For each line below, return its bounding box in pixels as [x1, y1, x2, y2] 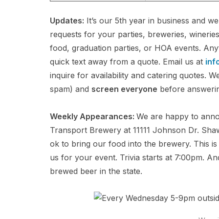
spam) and [50, 84, 91, 94]
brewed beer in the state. [50, 166, 142, 176]
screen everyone [91, 84, 157, 94]
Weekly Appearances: [50, 111, 136, 121]
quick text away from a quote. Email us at [50, 57, 205, 66]
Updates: [50, 16, 84, 25]
